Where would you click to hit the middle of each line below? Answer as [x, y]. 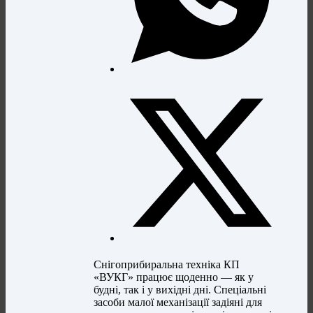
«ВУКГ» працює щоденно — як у [174, 277]
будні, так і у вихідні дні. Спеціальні [180, 290]
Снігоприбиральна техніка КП [167, 265]
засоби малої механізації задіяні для [178, 303]
